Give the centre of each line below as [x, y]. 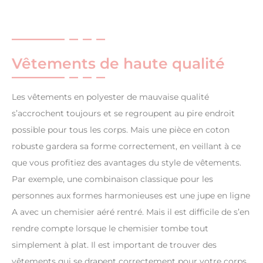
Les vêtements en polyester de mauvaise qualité [110, 97]
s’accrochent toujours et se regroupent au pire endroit [123, 114]
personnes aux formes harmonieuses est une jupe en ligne [131, 196]
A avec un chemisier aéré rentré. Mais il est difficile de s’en [131, 212]
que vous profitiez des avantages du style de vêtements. [127, 163]
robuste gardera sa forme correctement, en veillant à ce [126, 146]
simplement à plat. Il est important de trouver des [114, 245]
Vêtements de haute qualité [118, 64]
